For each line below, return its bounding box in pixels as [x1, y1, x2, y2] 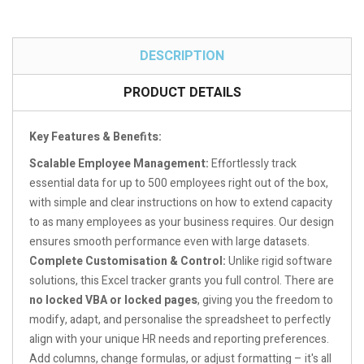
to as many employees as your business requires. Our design [29, 213, 334, 231]
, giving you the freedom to [197, 291, 333, 309]
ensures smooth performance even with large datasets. [29, 232, 310, 250]
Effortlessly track [209, 154, 297, 172]
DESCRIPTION [140, 45, 224, 66]
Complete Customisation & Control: [29, 252, 226, 270]
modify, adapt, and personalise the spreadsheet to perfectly [29, 310, 331, 328]
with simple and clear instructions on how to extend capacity [29, 193, 332, 211]
